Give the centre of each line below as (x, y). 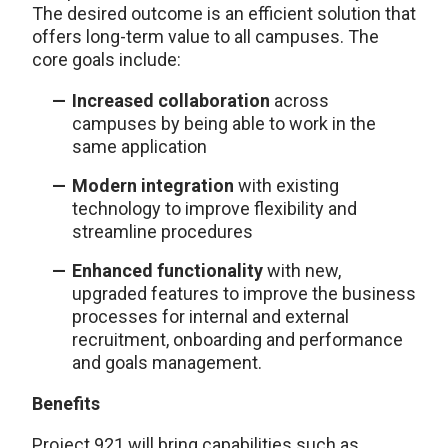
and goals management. (167, 362)
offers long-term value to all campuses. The (205, 36)
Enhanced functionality (169, 270)
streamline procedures (162, 231)
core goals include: (106, 59)
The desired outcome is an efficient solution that (224, 13)
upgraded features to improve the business (244, 293)
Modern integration (155, 185)
